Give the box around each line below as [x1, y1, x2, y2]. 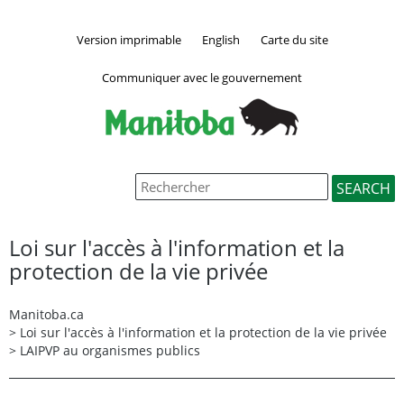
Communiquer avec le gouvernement [102, 69, 302, 86]
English [201, 31, 240, 48]
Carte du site [260, 31, 328, 48]
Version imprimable [76, 31, 181, 48]
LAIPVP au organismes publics [20, 341, 200, 359]
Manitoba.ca [9, 305, 84, 323]
